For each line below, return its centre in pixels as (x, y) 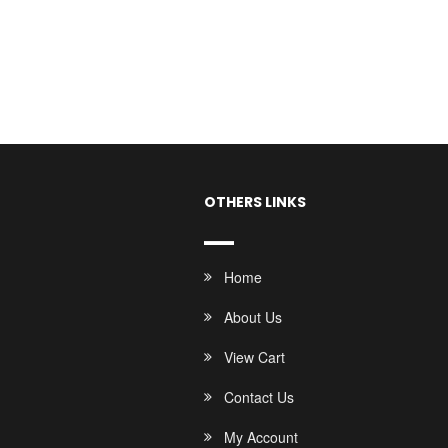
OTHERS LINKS (255, 202)
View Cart (255, 357)
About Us (253, 317)
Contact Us (259, 397)
